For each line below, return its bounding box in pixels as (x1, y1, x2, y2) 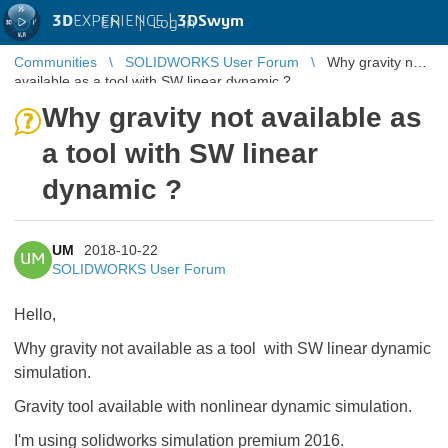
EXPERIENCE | (73, 13, 177, 29)
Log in (152, 14, 195, 31)
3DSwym (177, 13, 244, 29)
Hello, (14, 306, 56, 323)
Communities (14, 54, 97, 70)
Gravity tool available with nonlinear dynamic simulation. (14, 398, 412, 415)
